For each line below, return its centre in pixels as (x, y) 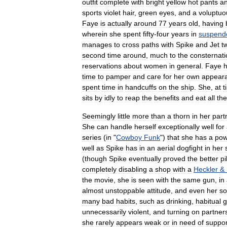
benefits (167, 98)
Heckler (206, 169)
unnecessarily (104, 212)
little (124, 116)
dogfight (190, 148)
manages (97, 44)
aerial (166, 148)
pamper (118, 76)
